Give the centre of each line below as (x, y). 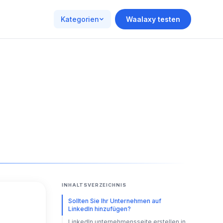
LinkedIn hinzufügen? (99, 209)
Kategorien (80, 19)
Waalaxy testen (153, 19)
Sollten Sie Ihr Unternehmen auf (114, 201)
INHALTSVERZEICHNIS (94, 185)
